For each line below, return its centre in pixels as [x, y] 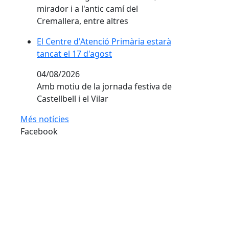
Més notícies [45, 119]
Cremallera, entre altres [83, 21]
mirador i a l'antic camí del [87, 9]
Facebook [39, 132]
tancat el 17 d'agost [74, 54]
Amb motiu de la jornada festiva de [104, 87]
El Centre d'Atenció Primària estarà [104, 42]
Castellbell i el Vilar [73, 99]
